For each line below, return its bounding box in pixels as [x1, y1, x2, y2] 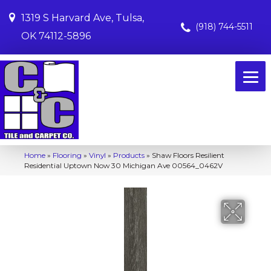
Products [113, 151, 145, 160]
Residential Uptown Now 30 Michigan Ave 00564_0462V [24, 161, 223, 170]
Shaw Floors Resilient [152, 151, 224, 160]
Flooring [53, 151, 82, 160]
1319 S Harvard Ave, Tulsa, [21, 12, 144, 24]
